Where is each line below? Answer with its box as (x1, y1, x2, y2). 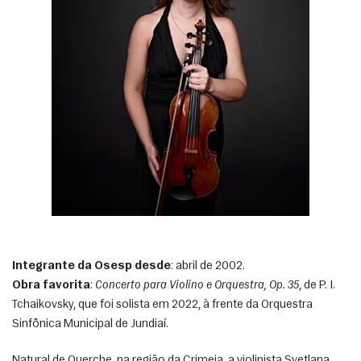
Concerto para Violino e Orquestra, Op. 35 (95, 279, 299, 292)
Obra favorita (12, 279, 90, 292)
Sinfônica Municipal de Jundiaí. (12, 317, 171, 330)
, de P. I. (299, 279, 335, 292)
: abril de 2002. (171, 259, 245, 272)
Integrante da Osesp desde (12, 259, 171, 272)
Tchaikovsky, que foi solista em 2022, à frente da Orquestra (12, 298, 313, 311)
